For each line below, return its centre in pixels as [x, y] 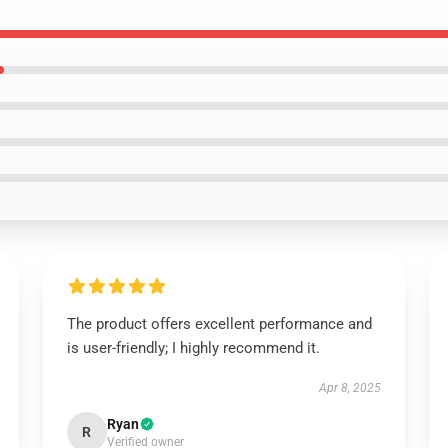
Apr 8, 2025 [350, 388]
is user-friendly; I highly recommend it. [193, 348]
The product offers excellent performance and [219, 324]
